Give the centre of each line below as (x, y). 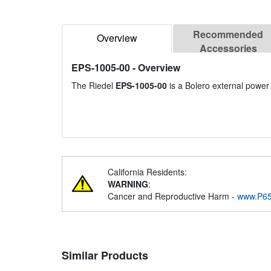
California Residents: (147, 172)
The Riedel (93, 86)
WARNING (128, 184)
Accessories (228, 48)
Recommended (228, 34)
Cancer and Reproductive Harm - (172, 196)
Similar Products (105, 256)
